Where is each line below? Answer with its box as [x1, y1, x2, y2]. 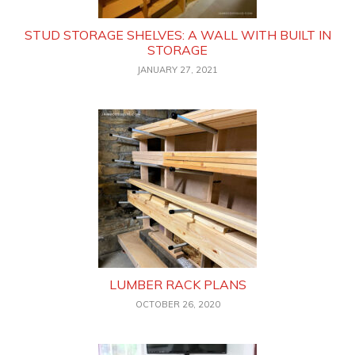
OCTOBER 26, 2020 [135, 299, 220, 311]
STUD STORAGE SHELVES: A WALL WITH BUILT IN [24, 27, 331, 44]
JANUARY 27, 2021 [137, 64, 218, 76]
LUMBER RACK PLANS [109, 277, 246, 293]
